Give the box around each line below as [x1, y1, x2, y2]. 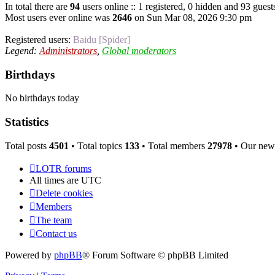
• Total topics [69, 140, 125, 151]
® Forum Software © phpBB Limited [82, 249, 228, 260]
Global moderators [102, 45, 176, 56]
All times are [29, 174, 81, 185]
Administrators [39, 45, 97, 56]
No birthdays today [5, 93, 79, 104]
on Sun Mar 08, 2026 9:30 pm [132, 12, 252, 23]
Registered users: [5, 34, 73, 45]
